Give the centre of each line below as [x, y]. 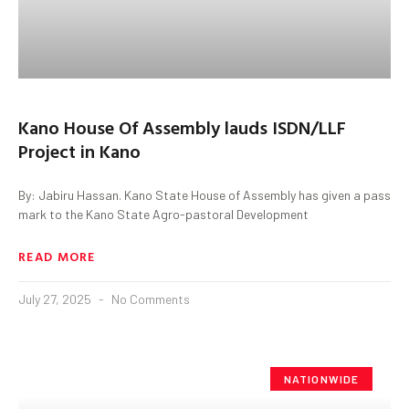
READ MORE [57, 256]
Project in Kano [79, 150]
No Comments [149, 299]
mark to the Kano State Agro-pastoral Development [163, 214]
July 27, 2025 [56, 299]
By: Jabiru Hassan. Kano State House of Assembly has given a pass [204, 194]
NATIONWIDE [321, 378]
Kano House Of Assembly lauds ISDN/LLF [182, 126]
